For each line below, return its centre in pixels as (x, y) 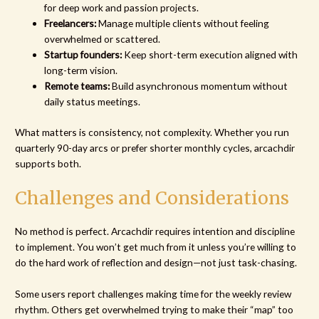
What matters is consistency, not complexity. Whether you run (152, 132)
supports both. (48, 163)
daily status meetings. (93, 102)
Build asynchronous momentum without (199, 86)
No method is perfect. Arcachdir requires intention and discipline (155, 231)
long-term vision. (81, 70)
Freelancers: (70, 23)
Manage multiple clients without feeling (183, 23)
